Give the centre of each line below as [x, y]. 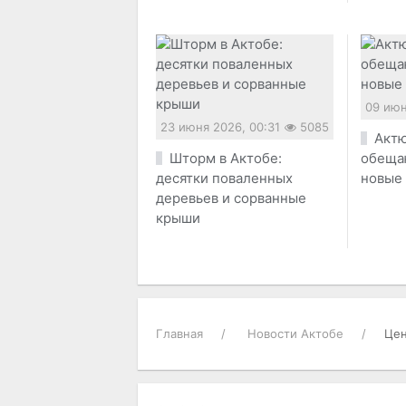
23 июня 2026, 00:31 [220, 127]
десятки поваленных [224, 179]
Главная [179, 334]
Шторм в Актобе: [225, 159]
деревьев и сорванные [231, 198]
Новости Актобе [295, 334]
